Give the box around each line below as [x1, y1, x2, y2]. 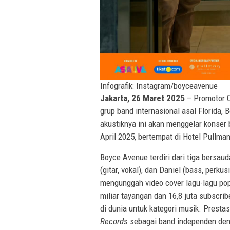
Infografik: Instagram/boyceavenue [100, 81, 218, 91]
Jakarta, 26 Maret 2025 [100, 93, 185, 104]
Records [100, 216, 128, 227]
